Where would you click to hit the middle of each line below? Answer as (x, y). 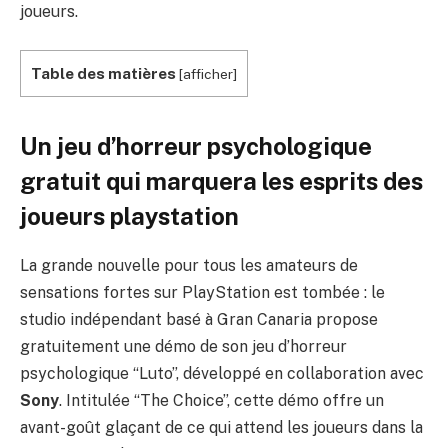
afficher (208, 73)
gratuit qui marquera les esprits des (221, 180)
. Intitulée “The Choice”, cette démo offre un (221, 400)
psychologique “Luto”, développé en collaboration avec (222, 373)
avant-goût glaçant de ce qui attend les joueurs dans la (221, 427)
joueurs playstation (129, 215)
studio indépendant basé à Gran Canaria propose (199, 319)
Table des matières (103, 73)
